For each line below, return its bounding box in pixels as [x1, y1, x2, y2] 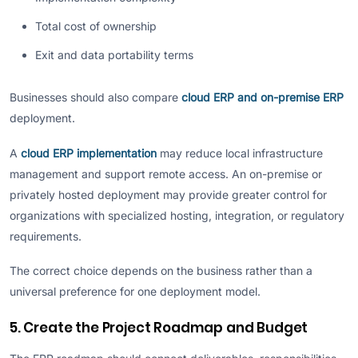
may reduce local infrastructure [157, 145, 323, 160]
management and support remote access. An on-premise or [10, 166, 322, 181]
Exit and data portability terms [35, 48, 193, 62]
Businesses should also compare [10, 90, 181, 105]
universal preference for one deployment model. [10, 284, 261, 299]
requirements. [10, 229, 82, 243]
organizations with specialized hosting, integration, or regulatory [10, 208, 344, 222]
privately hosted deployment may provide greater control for [10, 187, 327, 201]
